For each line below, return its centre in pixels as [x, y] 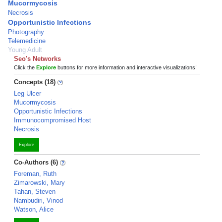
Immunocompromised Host [53, 120]
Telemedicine [27, 41]
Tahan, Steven [35, 192]
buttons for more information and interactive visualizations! [126, 67]
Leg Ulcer [28, 93]
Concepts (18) [35, 82]
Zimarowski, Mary [39, 183]
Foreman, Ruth [35, 174]
